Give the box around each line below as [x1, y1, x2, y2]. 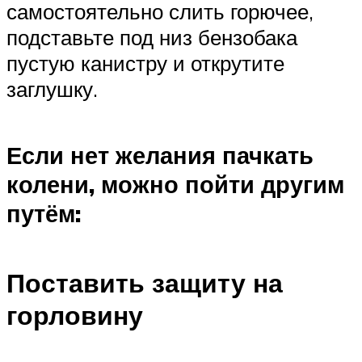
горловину [6, 298, 143, 331]
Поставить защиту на [6, 266, 283, 299]
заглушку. [6, 75, 98, 102]
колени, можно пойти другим [6, 169, 344, 199]
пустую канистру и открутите [6, 49, 284, 76]
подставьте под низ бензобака [6, 23, 297, 50]
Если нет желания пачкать [6, 140, 314, 170]
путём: [6, 198, 81, 228]
